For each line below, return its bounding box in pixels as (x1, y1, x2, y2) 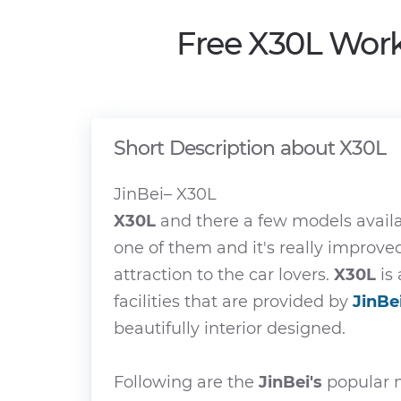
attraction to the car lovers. (114, 265, 334, 285)
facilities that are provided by (114, 292, 353, 311)
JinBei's (259, 372, 322, 392)
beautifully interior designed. (114, 319, 346, 338)
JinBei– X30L (114, 184, 217, 204)
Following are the (114, 372, 259, 392)
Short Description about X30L (114, 135, 387, 160)
